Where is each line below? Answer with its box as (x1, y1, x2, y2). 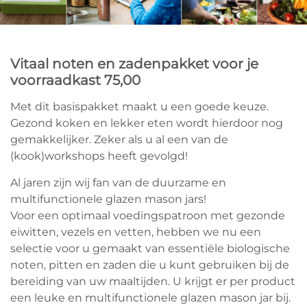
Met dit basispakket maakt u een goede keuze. (10, 100, 269, 114)
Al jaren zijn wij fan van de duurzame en (10, 176, 226, 190)
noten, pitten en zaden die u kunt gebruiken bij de (10, 258, 289, 272)
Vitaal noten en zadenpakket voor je (10, 56, 258, 73)
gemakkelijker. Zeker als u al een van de (10, 133, 228, 147)
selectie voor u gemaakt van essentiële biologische (10, 242, 290, 256)
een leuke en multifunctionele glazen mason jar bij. (10, 291, 291, 305)
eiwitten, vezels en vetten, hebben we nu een (10, 225, 261, 239)
